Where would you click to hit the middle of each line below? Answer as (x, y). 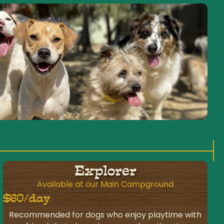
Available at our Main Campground (105, 184)
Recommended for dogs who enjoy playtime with (105, 215)
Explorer (105, 171)
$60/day (27, 198)
